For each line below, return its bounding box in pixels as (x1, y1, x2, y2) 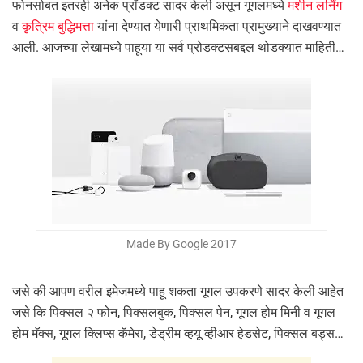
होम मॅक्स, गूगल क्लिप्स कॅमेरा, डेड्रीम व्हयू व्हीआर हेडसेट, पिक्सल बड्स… (12, 326, 344, 342)
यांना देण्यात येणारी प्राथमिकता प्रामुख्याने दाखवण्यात (94, 19, 341, 35)
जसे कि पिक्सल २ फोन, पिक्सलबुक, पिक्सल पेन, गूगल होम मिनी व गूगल (12, 305, 335, 321)
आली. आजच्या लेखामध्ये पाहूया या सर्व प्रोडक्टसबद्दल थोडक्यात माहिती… (12, 40, 344, 56)
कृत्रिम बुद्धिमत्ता (22, 19, 94, 35)
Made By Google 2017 (126, 237, 237, 251)
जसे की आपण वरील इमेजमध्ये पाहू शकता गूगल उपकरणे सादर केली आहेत (12, 284, 344, 300)
